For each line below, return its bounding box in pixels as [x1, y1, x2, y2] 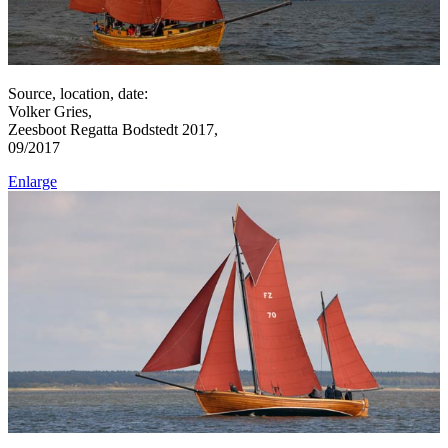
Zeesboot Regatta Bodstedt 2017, [8, 120, 218, 138]
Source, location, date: [8, 84, 148, 102]
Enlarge [8, 172, 57, 190]
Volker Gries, [8, 102, 92, 120]
